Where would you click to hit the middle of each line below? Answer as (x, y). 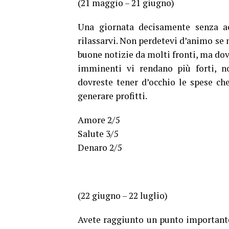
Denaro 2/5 (100, 148)
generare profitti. (112, 96)
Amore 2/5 (99, 120)
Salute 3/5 (98, 134)
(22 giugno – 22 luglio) (123, 196)
